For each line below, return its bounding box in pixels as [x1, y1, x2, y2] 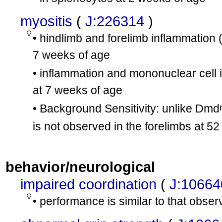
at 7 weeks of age [33, 84, 122, 97]
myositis [20, 13, 72, 29]
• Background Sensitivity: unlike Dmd [33, 102, 220, 115]
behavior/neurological [5, 159, 155, 175]
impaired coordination [20, 176, 157, 192]
